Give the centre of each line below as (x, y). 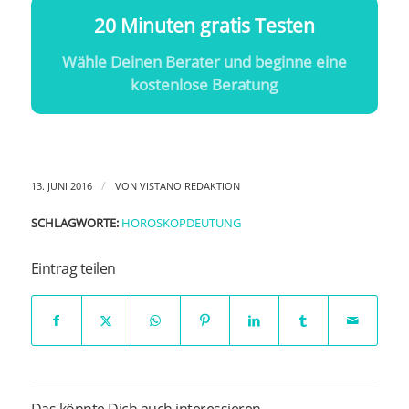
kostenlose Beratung (204, 85)
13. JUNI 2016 (61, 186)
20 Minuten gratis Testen (204, 25)
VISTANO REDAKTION (189, 186)
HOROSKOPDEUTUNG (181, 224)
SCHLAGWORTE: (74, 224)
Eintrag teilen (73, 269)
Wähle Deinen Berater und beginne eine (204, 62)
